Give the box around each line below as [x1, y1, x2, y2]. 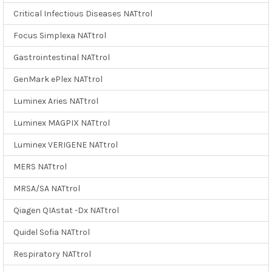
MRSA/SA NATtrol [13, 183, 80, 194]
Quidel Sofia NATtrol [13, 226, 90, 237]
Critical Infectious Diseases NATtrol [13, 8, 152, 19]
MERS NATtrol [13, 161, 67, 172]
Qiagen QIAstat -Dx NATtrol [13, 205, 119, 216]
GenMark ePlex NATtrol [13, 73, 103, 84]
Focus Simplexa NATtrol [13, 30, 106, 41]
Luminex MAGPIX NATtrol [13, 117, 110, 128]
